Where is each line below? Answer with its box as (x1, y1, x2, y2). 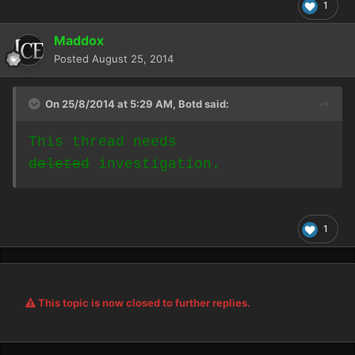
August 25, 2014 (92, 52, 174, 66)
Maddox (54, 32, 104, 49)
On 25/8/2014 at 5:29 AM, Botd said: (45, 97, 229, 111)
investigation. (90, 156, 220, 173)
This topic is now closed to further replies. (36, 296, 250, 310)
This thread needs (29, 134, 177, 151)
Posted (54, 52, 92, 66)
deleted (29, 156, 90, 173)
